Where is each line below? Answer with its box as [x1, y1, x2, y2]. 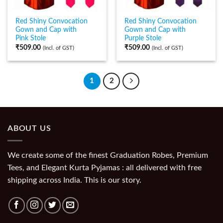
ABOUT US [7, 124, 51, 132]
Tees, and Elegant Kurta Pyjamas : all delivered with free [7, 164, 202, 172]
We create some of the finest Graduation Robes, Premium [7, 151, 208, 160]
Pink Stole [15, 35, 46, 42]
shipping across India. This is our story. [7, 176, 141, 185]
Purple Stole [124, 35, 162, 42]
